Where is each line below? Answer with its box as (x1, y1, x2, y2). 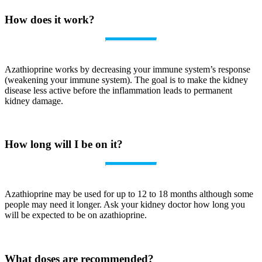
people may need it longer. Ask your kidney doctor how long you (5, 199, 245, 210)
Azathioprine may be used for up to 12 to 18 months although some (5, 189, 253, 199)
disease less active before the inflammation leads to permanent (5, 85, 232, 95)
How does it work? (5, 13, 95, 26)
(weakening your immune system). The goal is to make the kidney (5, 74, 248, 85)
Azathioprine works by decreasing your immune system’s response (5, 64, 250, 74)
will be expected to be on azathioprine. (5, 210, 147, 220)
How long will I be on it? (5, 138, 123, 151)
